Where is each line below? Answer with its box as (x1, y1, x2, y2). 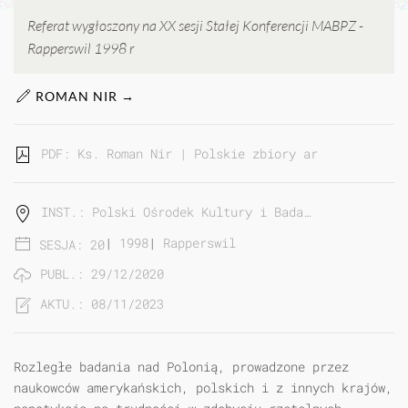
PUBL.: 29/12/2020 (40, 265, 164, 283)
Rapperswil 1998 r (27, 39, 134, 57)
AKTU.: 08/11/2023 (40, 295, 164, 313)
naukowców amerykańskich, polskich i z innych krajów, (14, 379, 393, 397)
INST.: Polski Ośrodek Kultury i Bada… (41, 203, 311, 221)
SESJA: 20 (39, 235, 105, 253)
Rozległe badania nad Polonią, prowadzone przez (14, 358, 349, 376)
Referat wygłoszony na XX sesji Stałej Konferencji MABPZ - (27, 16, 363, 35)
